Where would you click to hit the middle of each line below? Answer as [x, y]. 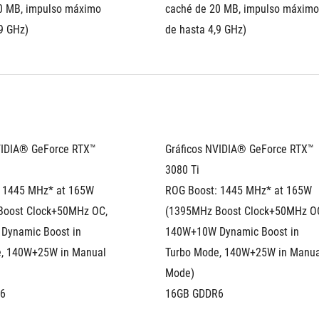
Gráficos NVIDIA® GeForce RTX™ [240, 149]
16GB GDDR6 [194, 294]
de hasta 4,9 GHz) [206, 30]
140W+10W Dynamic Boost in [232, 232]
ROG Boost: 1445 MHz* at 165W [239, 190]
